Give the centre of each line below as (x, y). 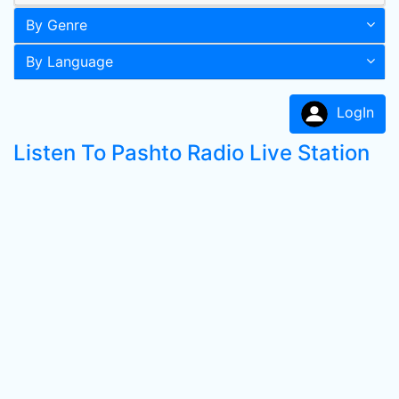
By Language (69, 61)
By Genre (57, 25)
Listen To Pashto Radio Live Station (191, 153)
